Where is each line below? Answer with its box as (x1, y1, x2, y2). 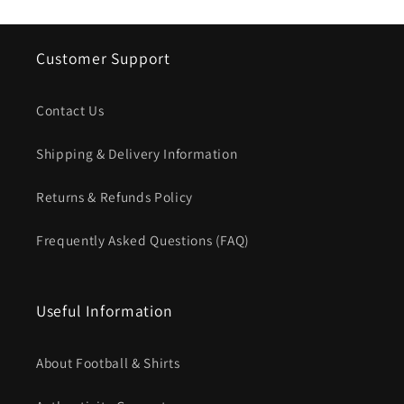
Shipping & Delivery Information (36, 143, 238, 162)
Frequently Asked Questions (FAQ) (36, 230, 251, 249)
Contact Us (36, 100, 105, 119)
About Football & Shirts (36, 353, 180, 372)
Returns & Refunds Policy (36, 187, 193, 206)
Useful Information (36, 299, 173, 321)
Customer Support (36, 47, 170, 69)
